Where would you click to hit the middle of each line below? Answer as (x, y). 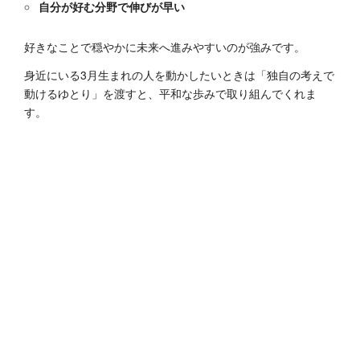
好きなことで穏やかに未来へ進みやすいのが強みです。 (165, 47)
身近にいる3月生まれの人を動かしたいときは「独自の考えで (179, 75)
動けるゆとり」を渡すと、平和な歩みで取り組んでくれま (170, 94)
